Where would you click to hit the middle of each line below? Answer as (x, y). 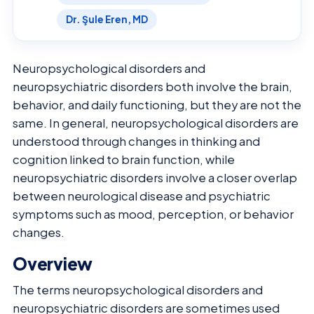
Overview (53, 264)
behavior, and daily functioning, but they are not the (157, 104)
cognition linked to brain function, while (124, 159)
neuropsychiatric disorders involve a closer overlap (155, 177)
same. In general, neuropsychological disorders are (156, 123)
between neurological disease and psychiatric (142, 196)
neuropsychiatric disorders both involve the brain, (152, 86)
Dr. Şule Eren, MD (107, 19)
